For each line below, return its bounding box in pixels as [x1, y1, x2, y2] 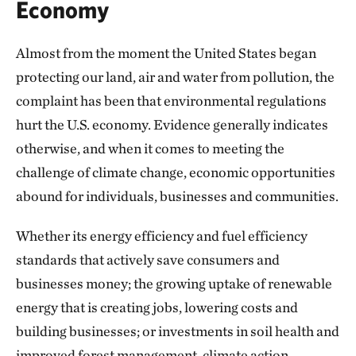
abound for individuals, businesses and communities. [16, 188, 339, 204]
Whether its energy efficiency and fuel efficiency [16, 227, 308, 244]
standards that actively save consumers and [16, 251, 280, 268]
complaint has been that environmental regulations [16, 92, 327, 109]
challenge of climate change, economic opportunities [16, 164, 335, 180]
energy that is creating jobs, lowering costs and [16, 299, 298, 315]
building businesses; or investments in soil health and [16, 323, 339, 339]
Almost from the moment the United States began [16, 44, 316, 61]
